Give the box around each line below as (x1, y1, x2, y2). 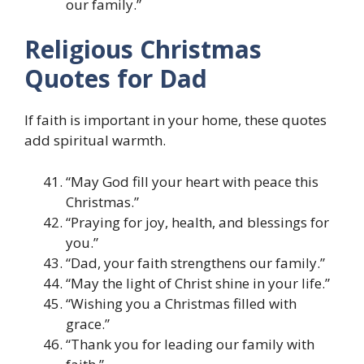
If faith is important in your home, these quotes (24, 110, 327, 130)
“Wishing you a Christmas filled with (66, 293, 297, 313)
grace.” (66, 314, 110, 333)
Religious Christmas (24, 32, 262, 67)
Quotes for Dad (24, 62, 207, 96)
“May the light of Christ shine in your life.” (66, 273, 330, 292)
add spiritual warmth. (24, 131, 166, 150)
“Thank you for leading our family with (66, 334, 314, 353)
